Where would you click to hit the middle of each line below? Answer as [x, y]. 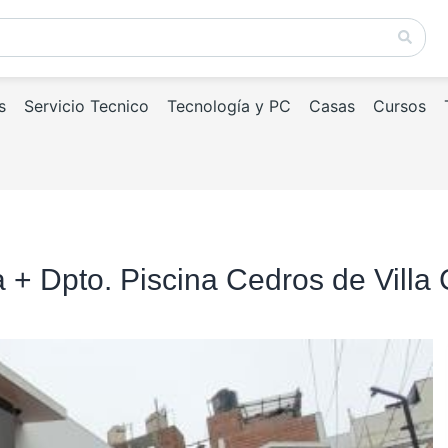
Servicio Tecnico [86, 106]
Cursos [399, 106]
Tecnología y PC [229, 106]
